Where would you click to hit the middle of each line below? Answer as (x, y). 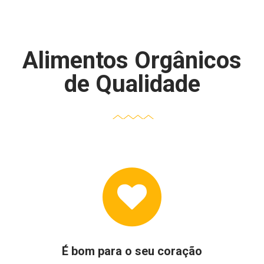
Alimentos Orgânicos (132, 61)
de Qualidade (132, 84)
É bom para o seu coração (132, 251)
